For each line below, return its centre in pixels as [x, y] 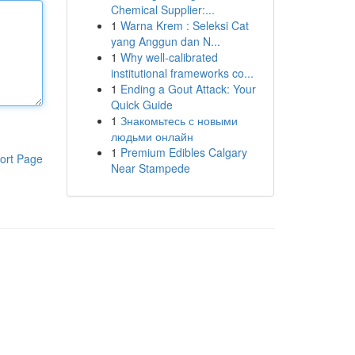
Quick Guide [141, 105]
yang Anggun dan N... [165, 41]
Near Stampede [150, 168]
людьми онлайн [152, 136]
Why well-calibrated [169, 57]
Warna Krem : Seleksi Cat [184, 25]
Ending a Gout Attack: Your [188, 89]
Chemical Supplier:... [162, 10]
